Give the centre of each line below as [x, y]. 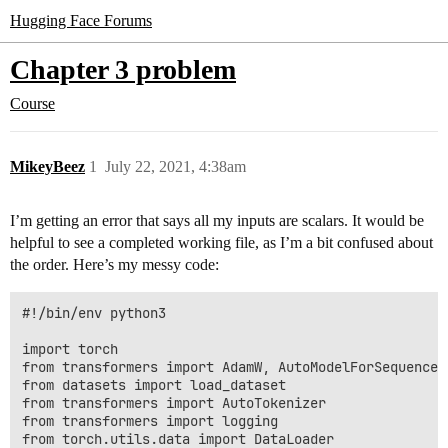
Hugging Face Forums [81, 20]
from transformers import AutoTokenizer [174, 403]
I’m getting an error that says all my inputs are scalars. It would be [217, 220]
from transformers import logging [150, 421]
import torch [70, 349]
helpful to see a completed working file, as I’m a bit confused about [221, 242]
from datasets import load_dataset [154, 385]
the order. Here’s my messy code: [114, 264]
